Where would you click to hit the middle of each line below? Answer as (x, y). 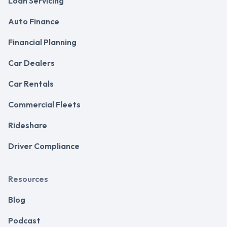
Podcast (24, 221)
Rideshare (28, 125)
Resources (28, 179)
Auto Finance (34, 22)
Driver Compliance (44, 146)
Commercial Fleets (44, 105)
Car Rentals (31, 84)
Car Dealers (31, 63)
